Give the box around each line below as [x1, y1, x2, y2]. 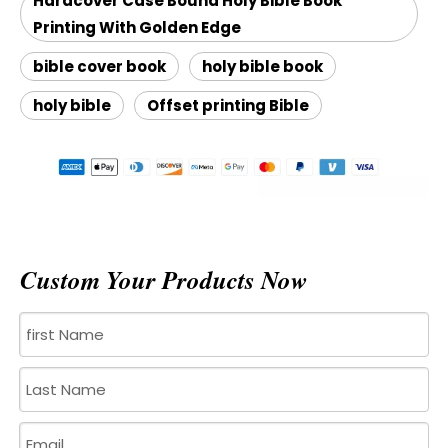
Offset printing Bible [147, 95, 309, 116]
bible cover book [33, 56, 166, 77]
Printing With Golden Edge [33, 17, 241, 38]
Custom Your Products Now [20, 261, 308, 297]
